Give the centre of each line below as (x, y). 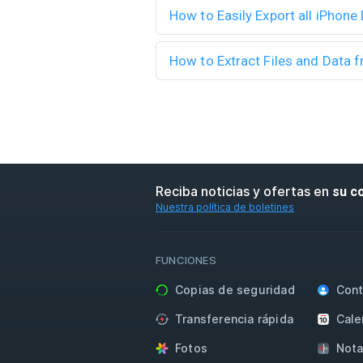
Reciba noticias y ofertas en (244, 191)
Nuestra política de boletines (225, 207)
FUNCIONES (186, 260)
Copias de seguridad (235, 290)
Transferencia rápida (234, 319)
